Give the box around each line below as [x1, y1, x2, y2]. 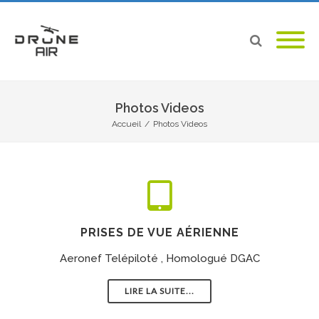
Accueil [112, 119, 141, 129]
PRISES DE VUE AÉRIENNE [80, 226, 239, 239]
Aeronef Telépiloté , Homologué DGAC [59, 252, 260, 265]
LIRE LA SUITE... [125, 286, 194, 296]
